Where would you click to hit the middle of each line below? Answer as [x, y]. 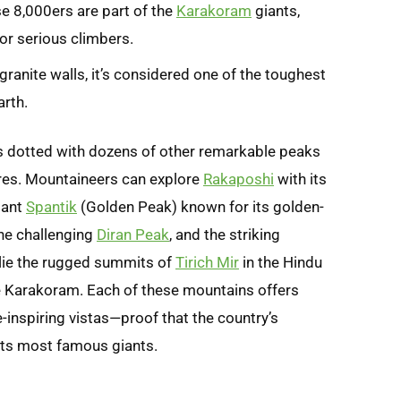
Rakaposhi [239, 179]
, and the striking [225, 234]
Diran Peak [133, 234]
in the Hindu [281, 262]
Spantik [51, 206]
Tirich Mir [207, 262]
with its [300, 179]
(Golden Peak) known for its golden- [200, 206]
